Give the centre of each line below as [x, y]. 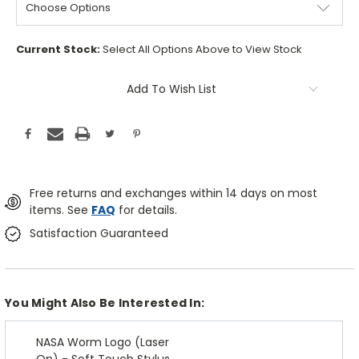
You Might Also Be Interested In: [105, 303]
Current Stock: [59, 50]
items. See [60, 210]
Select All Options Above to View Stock [202, 50]
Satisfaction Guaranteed [99, 234]
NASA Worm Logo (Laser [103, 343]
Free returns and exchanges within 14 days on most [173, 194]
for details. [146, 210]
